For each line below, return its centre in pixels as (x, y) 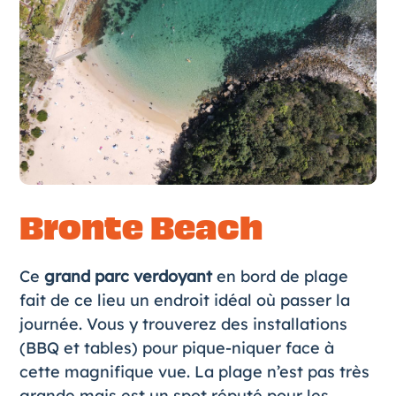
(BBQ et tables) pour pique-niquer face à (176, 347)
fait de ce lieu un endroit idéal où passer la (184, 300)
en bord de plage (280, 276)
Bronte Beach (141, 228)
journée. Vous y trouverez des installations (183, 324)
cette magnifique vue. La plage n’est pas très (194, 371)
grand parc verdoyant (128, 276)
